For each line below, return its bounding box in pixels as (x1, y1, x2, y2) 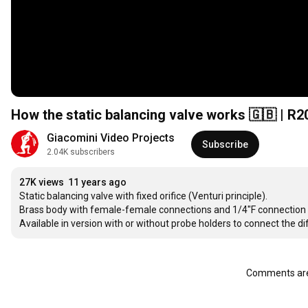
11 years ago (68, 177, 126, 188)
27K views (19, 177, 64, 188)
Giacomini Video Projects (47, 131, 175, 145)
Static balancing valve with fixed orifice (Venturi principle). (19, 190, 267, 202)
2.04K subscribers (47, 147, 115, 157)
